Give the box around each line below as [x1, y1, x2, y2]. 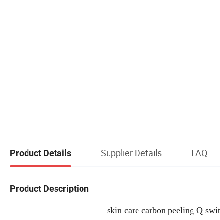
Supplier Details [101, 146, 162, 159]
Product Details [10, 147, 71, 158]
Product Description [10, 183, 89, 193]
